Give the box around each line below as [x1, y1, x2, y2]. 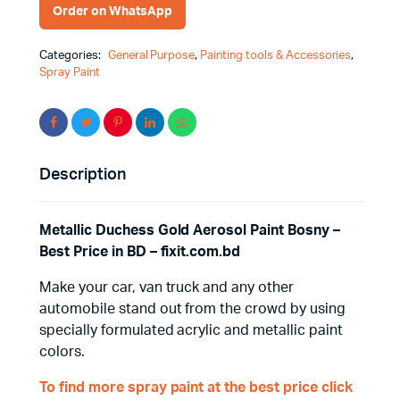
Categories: [39, 50, 104, 62]
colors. [39, 345, 85, 359]
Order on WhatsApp [53, 4, 172, 18]
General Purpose [107, 50, 196, 62]
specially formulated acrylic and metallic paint [39, 323, 343, 337]
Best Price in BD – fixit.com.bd [39, 245, 241, 259]
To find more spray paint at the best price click [39, 380, 353, 395]
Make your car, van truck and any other [39, 280, 294, 295]
